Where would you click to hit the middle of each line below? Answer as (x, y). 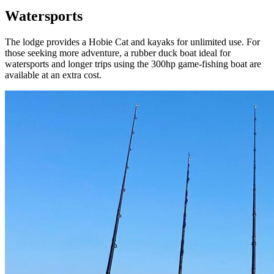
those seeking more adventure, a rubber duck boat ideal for (118, 53)
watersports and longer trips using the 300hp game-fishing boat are (133, 64)
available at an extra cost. (53, 75)
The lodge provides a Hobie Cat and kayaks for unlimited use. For (132, 42)
